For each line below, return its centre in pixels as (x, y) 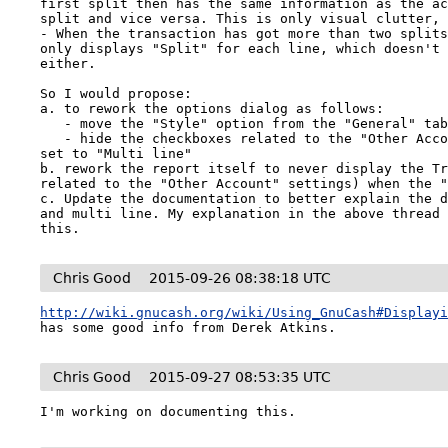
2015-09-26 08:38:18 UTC (240, 278)
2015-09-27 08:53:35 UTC (240, 377)
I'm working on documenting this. (168, 411)
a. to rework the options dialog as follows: (212, 108)
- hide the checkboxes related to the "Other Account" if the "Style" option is (52, 138)
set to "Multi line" (116, 153)
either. (68, 63)
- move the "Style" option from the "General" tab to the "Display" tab (52, 123)
